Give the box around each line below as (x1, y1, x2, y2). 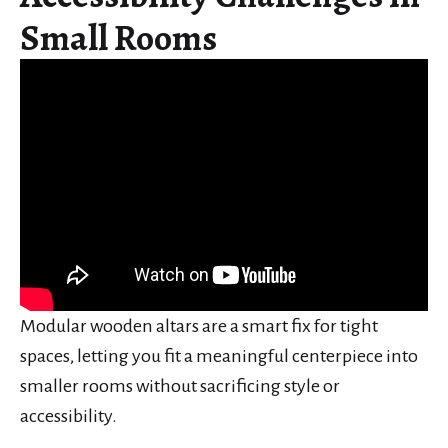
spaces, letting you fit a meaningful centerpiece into (20, 345, 418, 366)
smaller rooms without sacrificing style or (20, 375, 340, 396)
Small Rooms (20, 12, 217, 62)
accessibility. (20, 405, 117, 426)
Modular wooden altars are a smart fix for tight (20, 315, 378, 336)
